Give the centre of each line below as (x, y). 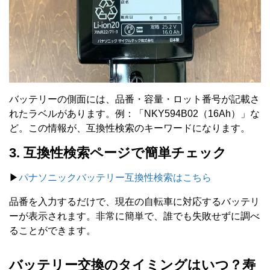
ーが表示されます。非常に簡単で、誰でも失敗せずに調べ (134, 216)
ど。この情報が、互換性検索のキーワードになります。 (130, 128)
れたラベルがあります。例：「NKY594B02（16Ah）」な (134, 113)
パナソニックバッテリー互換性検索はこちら (115, 177)
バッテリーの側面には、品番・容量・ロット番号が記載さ (134, 99)
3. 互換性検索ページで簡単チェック (118, 152)
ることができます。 (52, 230)
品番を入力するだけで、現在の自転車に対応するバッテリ (134, 201)
